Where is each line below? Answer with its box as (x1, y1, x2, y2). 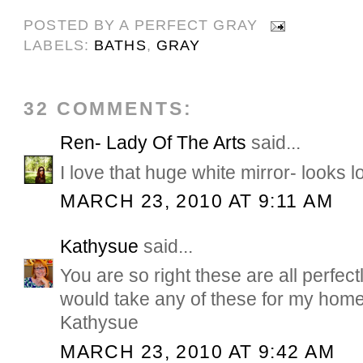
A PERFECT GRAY (119, 16, 258, 33)
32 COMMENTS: (23, 98, 193, 120)
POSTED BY (23, 16, 120, 33)
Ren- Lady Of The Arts (60, 132, 247, 154)
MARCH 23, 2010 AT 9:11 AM (60, 190, 333, 211)
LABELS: (23, 36, 95, 53)
